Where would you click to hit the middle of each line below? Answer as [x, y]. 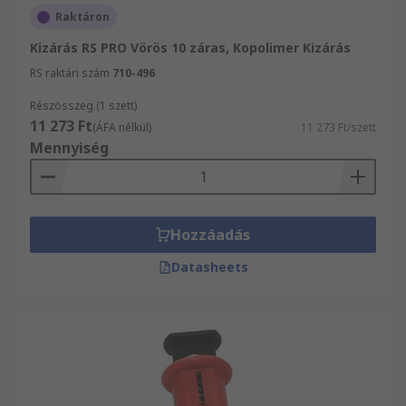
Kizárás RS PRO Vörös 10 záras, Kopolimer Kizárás [190, 48]
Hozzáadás [210, 235]
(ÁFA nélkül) [122, 127]
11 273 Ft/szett [338, 127]
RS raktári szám [70, 73]
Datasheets [209, 267]
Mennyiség [69, 148]
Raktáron [82, 17]
